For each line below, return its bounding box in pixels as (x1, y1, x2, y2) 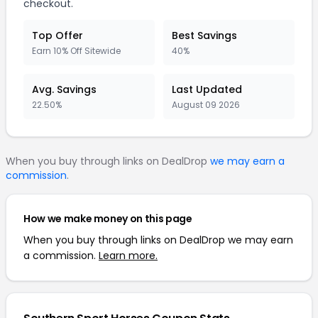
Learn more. (99, 248, 158, 263)
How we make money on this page (23, 212, 192, 226)
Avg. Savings (32, 82, 97, 97)
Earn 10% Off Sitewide (32, 45, 121, 57)
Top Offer (32, 28, 83, 43)
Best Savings (172, 28, 237, 43)
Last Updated (172, 82, 242, 97)
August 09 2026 (172, 99, 240, 111)
